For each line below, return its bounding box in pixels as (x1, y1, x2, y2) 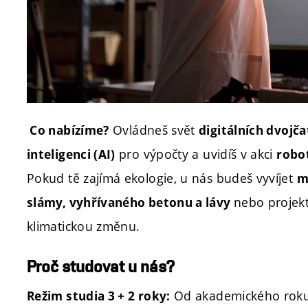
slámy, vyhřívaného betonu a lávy (27, 195, 234, 210)
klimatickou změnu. (27, 218, 140, 234)
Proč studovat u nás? (27, 257, 175, 276)
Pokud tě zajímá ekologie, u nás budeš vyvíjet (27, 170, 297, 186)
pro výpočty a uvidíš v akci (115, 146, 277, 162)
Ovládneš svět (109, 122, 199, 138)
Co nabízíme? (30, 122, 109, 138)
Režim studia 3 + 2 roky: (27, 288, 170, 305)
